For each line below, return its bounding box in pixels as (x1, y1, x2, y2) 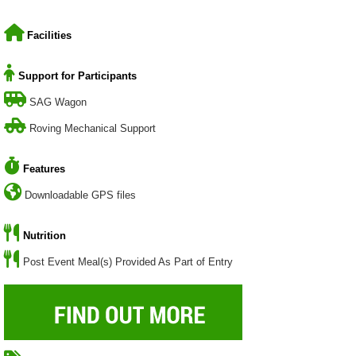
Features (23, 162, 65, 175)
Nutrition (23, 229, 66, 242)
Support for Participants (18, 69, 137, 82)
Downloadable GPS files (25, 188, 136, 201)
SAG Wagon (29, 95, 87, 108)
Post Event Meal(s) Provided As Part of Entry (23, 255, 233, 268)
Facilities (27, 29, 72, 41)
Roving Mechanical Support (29, 122, 156, 134)
